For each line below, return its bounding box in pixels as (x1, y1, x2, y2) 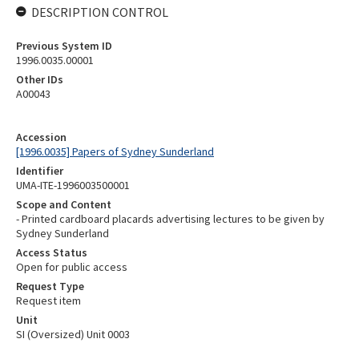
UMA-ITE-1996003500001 (16, 178, 130, 192)
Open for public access (16, 260, 127, 274)
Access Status (16, 245, 87, 260)
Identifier (16, 163, 63, 178)
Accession (16, 130, 67, 144)
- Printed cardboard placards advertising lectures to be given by (16, 212, 325, 226)
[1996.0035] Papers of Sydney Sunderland (16, 144, 214, 159)
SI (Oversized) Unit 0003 (16, 327, 130, 341)
